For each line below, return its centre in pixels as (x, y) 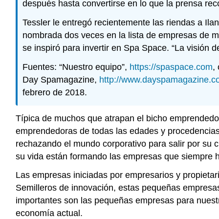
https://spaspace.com (171, 67)
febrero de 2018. (55, 92)
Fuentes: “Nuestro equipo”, (76, 67)
